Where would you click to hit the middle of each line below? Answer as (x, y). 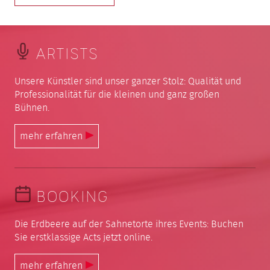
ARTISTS (67, 55)
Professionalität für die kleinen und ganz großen (117, 95)
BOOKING (72, 198)
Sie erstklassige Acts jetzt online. (83, 237)
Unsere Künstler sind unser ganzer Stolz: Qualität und (128, 81)
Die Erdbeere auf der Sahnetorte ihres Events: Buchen (129, 224)
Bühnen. (32, 108)
